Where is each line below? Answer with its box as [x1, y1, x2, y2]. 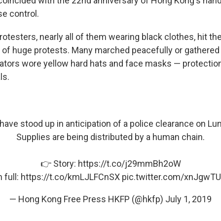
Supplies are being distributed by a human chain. [16, 131, 205, 142]
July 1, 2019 [165, 193, 212, 204]
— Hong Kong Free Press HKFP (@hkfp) [9, 193, 165, 204]
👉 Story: [40, 158, 78, 169]
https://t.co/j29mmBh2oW [77, 158, 181, 169]
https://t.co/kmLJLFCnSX [20, 171, 120, 182]
